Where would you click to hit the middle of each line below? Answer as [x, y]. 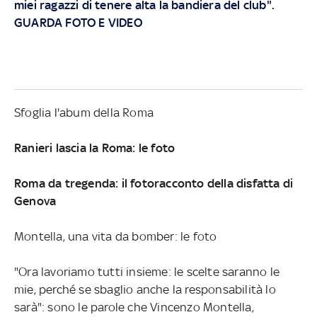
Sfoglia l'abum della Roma [83, 112]
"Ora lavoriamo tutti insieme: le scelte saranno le [146, 271]
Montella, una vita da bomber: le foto [115, 236]
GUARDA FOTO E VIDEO [78, 22]
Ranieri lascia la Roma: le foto [94, 148]
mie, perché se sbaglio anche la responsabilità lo [145, 289]
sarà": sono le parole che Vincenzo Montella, [134, 307]
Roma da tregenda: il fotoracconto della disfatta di [154, 183]
